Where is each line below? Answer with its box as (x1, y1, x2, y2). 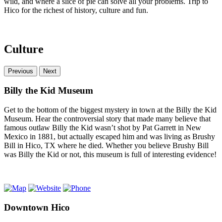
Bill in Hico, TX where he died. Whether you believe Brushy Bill (4, 141, 209, 150)
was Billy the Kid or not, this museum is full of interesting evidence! (4, 150, 217, 159)
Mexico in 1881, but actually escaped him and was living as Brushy (4, 132, 215, 141)
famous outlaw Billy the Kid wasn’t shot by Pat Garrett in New (4, 123, 201, 132)
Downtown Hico (4, 202, 70, 213)
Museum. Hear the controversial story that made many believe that (4, 114, 211, 123)
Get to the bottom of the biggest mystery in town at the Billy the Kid (4, 106, 217, 114)
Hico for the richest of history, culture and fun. (4, 5, 148, 14)
